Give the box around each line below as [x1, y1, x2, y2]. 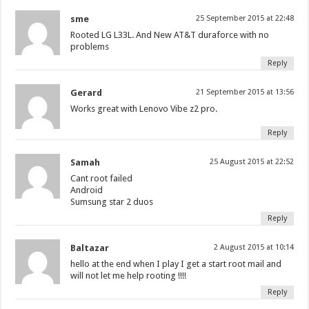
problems [70, 41, 110, 52]
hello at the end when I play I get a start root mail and [70, 259, 282, 270]
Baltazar [70, 243, 110, 254]
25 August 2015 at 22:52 [209, 157, 294, 167]
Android [70, 185, 103, 196]
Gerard [70, 88, 103, 99]
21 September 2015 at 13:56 [195, 88, 294, 97]
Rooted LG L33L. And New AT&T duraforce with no [70, 30, 270, 41]
